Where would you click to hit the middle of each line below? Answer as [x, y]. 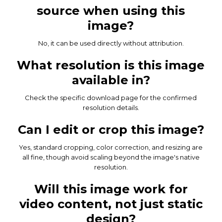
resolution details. [111, 107]
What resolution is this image [111, 65]
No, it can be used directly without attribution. [111, 43]
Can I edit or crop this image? [111, 129]
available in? [111, 80]
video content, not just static [111, 204]
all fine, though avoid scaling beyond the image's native [111, 157]
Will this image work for [111, 189]
